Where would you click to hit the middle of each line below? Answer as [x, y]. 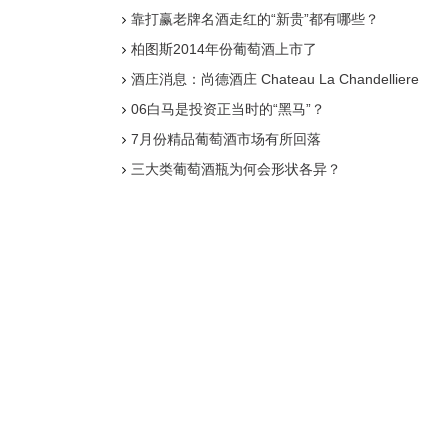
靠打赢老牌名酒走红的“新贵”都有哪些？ [255, 19]
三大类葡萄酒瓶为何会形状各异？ [236, 169]
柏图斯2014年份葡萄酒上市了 [224, 49]
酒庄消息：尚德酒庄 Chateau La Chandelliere [275, 79]
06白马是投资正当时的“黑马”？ [228, 109]
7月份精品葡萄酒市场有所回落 [226, 139]
